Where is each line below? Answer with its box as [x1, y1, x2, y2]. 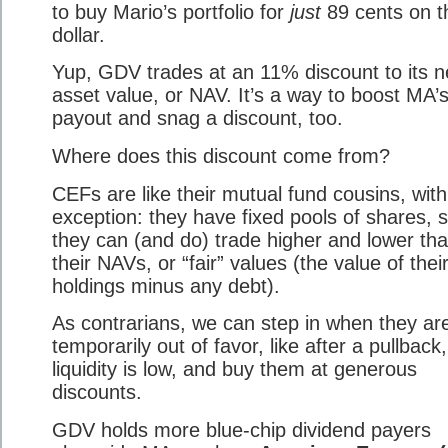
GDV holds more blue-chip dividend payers [52, 418, 431, 441]
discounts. [52, 381, 142, 404]
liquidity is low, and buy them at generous [52, 358, 417, 381]
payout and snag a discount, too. [52, 107, 343, 130]
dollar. [52, 23, 105, 46]
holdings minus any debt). [52, 274, 280, 297]
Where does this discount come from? [52, 144, 390, 167]
